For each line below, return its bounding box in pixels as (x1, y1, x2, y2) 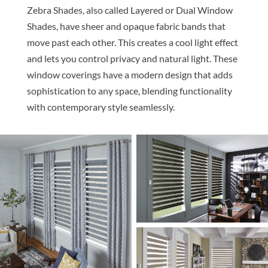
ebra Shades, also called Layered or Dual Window (32, 4, 233, 16)
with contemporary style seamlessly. (26, 101, 175, 113)
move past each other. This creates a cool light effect (26, 36, 238, 48)
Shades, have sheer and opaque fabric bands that (26, 20, 226, 32)
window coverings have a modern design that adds (26, 69, 233, 81)
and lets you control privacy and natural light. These (26, 53, 237, 65)
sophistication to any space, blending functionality (26, 85, 232, 97)
